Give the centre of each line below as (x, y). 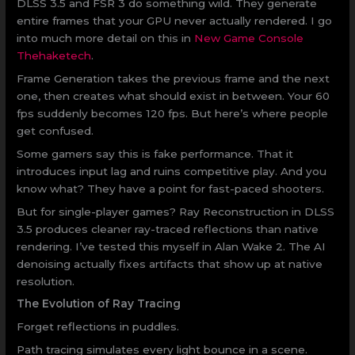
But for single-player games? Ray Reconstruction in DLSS (176, 211)
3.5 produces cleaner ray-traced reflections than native (168, 229)
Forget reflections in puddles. (98, 327)
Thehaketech (54, 56)
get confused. (55, 130)
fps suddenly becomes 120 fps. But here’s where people (173, 113)
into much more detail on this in (106, 38)
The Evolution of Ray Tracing (99, 304)
